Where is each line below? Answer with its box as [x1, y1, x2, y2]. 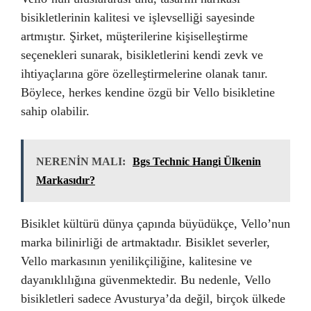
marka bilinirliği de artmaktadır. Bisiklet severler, [21, 235, 270, 249]
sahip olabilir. [21, 103, 90, 118]
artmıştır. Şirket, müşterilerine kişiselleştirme [21, 28, 248, 43]
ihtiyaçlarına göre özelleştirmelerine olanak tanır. [21, 66, 268, 81]
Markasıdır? [36, 174, 95, 186]
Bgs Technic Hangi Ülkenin [133, 155, 261, 167]
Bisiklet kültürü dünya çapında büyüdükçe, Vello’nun [21, 216, 290, 230]
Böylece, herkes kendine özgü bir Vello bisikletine [21, 85, 275, 99]
